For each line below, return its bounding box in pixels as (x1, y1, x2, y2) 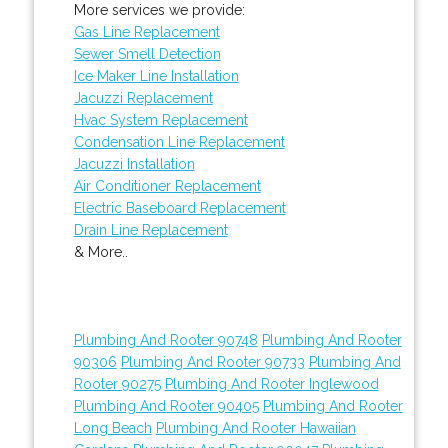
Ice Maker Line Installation (73, 67, 239, 84)
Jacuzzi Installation (73, 155, 195, 172)
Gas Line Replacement (73, 23, 220, 40)
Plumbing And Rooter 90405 (73, 397, 259, 414)
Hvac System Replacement (73, 111, 248, 128)
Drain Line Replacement (73, 221, 228, 238)
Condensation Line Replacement (73, 133, 285, 150)
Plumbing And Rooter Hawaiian (155, 419, 356, 436)
